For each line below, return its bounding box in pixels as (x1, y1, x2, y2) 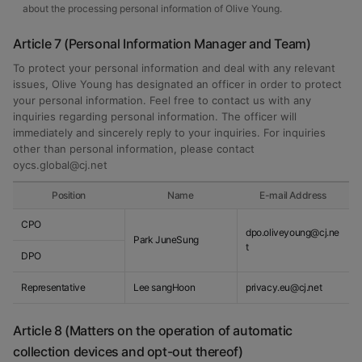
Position (52, 189, 86, 201)
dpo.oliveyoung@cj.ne (246, 226, 339, 238)
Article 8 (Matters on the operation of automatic (13, 322, 293, 339)
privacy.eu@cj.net (246, 281, 322, 293)
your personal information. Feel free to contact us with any (13, 94, 311, 107)
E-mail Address (259, 189, 326, 201)
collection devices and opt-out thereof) (13, 343, 243, 360)
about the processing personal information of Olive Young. (23, 2, 282, 15)
